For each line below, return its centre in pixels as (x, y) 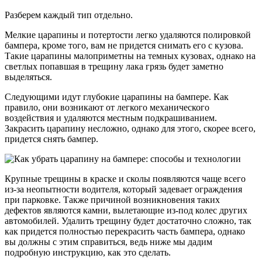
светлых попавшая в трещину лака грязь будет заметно (114, 66)
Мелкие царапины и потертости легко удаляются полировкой (128, 35)
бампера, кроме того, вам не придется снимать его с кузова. (124, 45)
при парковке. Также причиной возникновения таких (112, 199)
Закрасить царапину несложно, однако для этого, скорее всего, (130, 128)
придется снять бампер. (51, 139)
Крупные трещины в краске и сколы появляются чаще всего (125, 178)
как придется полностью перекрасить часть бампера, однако (125, 231)
